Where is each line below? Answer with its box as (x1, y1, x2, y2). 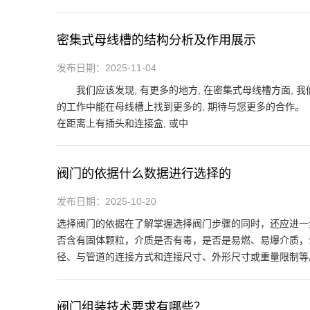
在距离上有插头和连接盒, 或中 (57, 117, 188, 129)
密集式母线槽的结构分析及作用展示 (57, 33, 256, 47)
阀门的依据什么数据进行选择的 (57, 166, 231, 181)
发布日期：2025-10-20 (57, 195, 156, 207)
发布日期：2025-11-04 (57, 62, 156, 73)
